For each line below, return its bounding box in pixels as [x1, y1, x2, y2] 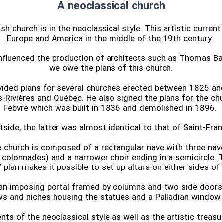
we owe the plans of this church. [49, 63, 173, 73]
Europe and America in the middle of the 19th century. [6, 33, 216, 44]
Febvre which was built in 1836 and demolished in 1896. [3, 103, 219, 113]
